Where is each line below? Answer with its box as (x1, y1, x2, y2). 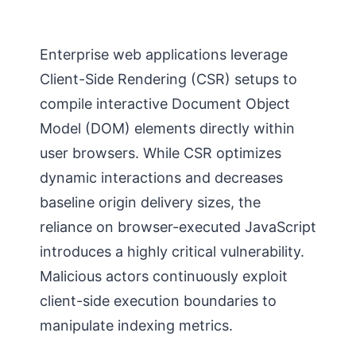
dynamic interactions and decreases (40, 169, 283, 186)
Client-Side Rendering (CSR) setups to (40, 71, 297, 87)
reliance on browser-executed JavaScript (40, 219, 316, 235)
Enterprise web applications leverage (40, 46, 288, 63)
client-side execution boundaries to (40, 292, 277, 309)
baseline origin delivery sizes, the (40, 194, 261, 211)
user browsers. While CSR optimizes (40, 145, 281, 161)
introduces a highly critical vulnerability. (40, 243, 304, 260)
